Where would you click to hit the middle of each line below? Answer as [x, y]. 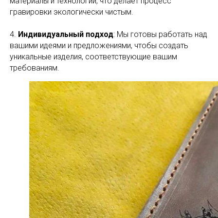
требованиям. [35, 68]
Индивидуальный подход [66, 34]
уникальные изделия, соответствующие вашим [93, 57]
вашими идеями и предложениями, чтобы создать [99, 45]
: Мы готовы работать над [160, 34]
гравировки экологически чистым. [72, 12]
